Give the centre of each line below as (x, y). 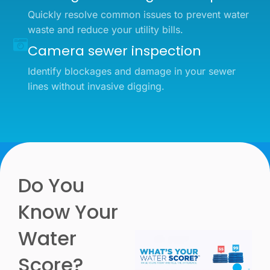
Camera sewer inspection (115, 51)
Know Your (68, 212)
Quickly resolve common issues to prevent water (139, 14)
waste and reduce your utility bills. (106, 29)
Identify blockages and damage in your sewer (132, 71)
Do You (51, 185)
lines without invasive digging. (96, 86)
